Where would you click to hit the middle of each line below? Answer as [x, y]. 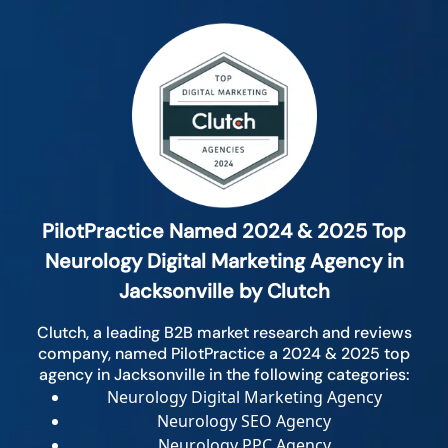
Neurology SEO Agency [244, 421]
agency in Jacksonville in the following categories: [224, 375]
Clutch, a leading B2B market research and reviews [224, 333]
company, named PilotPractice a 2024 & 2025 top [224, 354]
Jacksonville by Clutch [224, 291]
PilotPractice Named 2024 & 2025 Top [224, 231]
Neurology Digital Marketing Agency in [224, 261]
